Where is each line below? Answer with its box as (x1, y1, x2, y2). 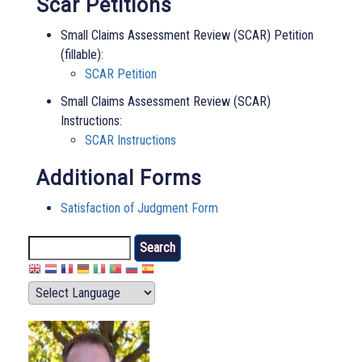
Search (28, 236, 64, 252)
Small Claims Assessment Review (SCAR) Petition (61, 27, 314, 44)
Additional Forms (36, 166, 202, 191)
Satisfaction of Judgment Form (61, 200, 218, 217)
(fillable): (61, 47, 103, 63)
